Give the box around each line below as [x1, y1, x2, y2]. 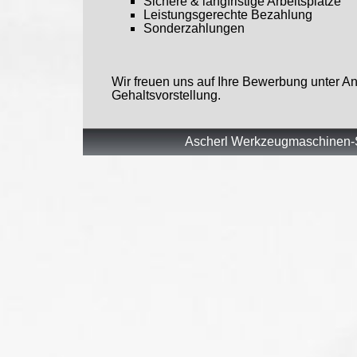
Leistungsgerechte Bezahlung [143, 8, 312, 22]
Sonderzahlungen [143, 22, 245, 36]
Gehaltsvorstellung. [112, 88, 221, 103]
